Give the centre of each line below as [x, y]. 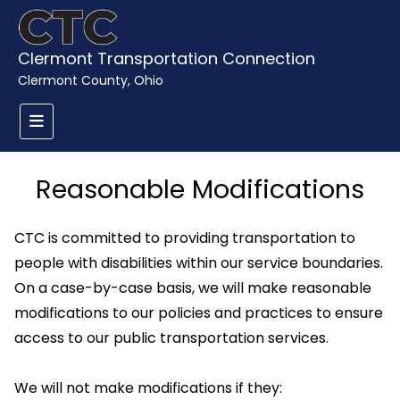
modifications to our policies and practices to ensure [199, 313]
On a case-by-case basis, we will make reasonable [193, 288]
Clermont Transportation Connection [167, 58]
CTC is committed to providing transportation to [185, 238]
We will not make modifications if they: [148, 388]
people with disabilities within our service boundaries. [199, 263]
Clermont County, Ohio [91, 80]
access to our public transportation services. [171, 338]
